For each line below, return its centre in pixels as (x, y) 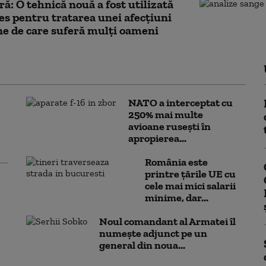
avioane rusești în (170, 126)
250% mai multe (166, 114)
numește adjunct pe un (153, 233)
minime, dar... (177, 197)
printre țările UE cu (190, 174)
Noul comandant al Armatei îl (167, 221)
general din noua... (142, 245)
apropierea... (157, 138)
